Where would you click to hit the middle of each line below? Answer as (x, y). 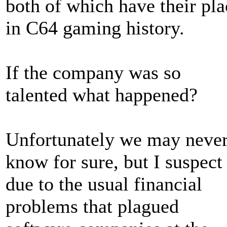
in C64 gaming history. (95, 28)
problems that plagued (92, 206)
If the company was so (93, 72)
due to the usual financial (104, 184)
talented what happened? (102, 95)
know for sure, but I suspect (114, 162)
